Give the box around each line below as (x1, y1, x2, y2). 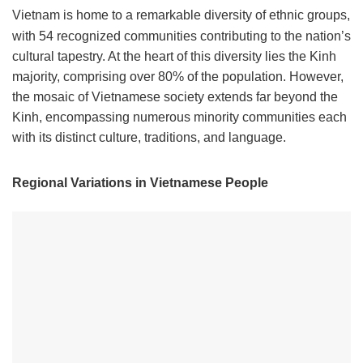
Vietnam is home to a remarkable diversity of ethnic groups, (12, 8, 350, 22)
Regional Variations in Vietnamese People (12, 176, 268, 190)
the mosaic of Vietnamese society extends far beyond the (12, 90, 338, 104)
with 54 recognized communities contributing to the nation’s (12, 29, 351, 43)
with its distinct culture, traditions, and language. (12, 130, 286, 144)
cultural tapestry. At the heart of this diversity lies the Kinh (12, 49, 336, 63)
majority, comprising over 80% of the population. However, (12, 70, 344, 83)
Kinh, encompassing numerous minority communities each (12, 110, 347, 124)
